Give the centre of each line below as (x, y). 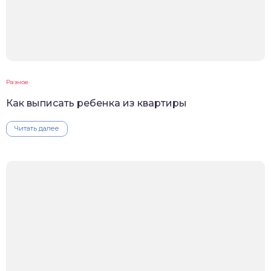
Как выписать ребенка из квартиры (96, 103)
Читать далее (37, 129)
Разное (17, 82)
